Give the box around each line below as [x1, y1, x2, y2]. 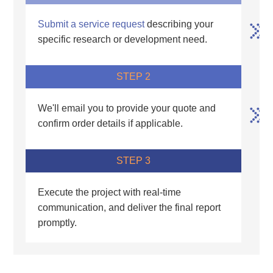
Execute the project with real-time [38, 187, 182, 198]
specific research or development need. [38, 34, 208, 45]
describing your [144, 19, 214, 30]
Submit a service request [38, 19, 145, 30]
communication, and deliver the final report [38, 202, 221, 213]
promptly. [38, 218, 77, 229]
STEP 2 [116, 71, 151, 82]
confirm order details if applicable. [38, 118, 183, 129]
